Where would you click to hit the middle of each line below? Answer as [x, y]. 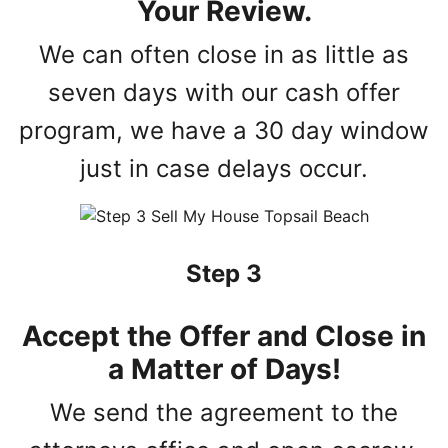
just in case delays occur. [224, 169]
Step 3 [224, 274]
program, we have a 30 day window [224, 131]
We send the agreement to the [224, 413]
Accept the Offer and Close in [224, 336]
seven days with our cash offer [224, 93]
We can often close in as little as [224, 55]
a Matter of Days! [224, 369]
